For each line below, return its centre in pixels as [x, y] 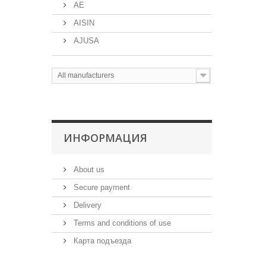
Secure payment [101, 187]
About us [88, 170]
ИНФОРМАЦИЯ [105, 138]
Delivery [86, 205]
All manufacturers [86, 75]
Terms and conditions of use [121, 223]
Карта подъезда [101, 241]
